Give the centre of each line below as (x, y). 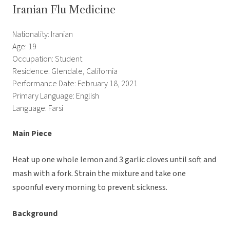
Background (35, 214)
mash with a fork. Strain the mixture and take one (99, 174)
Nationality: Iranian (43, 35)
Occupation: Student (47, 59)
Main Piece (32, 134)
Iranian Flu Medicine (64, 10)
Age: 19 (24, 47)
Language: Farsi (38, 109)
